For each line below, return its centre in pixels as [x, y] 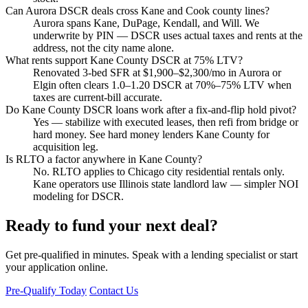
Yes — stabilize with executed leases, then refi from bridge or [166, 122]
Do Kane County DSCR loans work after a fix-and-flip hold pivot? [151, 110]
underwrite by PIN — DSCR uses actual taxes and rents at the [168, 36]
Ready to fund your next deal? [112, 225]
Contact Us [114, 290]
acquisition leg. [66, 147]
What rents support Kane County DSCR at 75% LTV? [124, 60]
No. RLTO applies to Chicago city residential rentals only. [159, 172]
